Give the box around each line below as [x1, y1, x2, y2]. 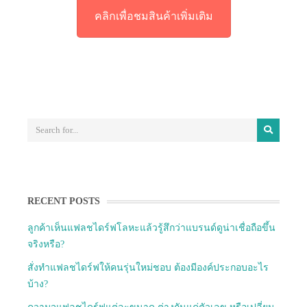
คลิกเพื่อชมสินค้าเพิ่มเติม [94, 10, 213, 23]
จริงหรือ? [27, 238, 64, 249]
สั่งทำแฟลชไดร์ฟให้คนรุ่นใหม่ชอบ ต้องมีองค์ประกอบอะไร [27, 262, 269, 273]
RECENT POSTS [27, 195, 100, 206]
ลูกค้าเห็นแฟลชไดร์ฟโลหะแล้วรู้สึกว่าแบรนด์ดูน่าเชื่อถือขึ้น [27, 222, 275, 233]
